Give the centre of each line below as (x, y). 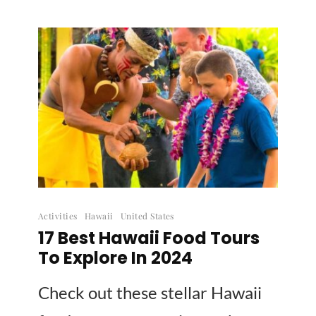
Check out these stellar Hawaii (150, 292)
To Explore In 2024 (115, 257)
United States (147, 215)
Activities (58, 215)
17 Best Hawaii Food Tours (149, 238)
